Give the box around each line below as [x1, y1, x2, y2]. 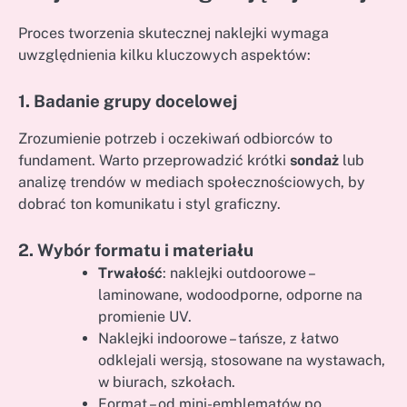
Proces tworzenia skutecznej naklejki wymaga [18, 24, 329, 42]
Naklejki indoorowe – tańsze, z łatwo [98, 329, 339, 347]
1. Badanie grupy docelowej [18, 90, 237, 111]
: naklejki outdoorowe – [163, 263, 313, 282]
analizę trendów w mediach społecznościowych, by [18, 173, 365, 191]
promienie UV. [98, 307, 192, 325]
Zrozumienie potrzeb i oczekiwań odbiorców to [18, 129, 333, 147]
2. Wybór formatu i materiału [18, 239, 253, 260]
